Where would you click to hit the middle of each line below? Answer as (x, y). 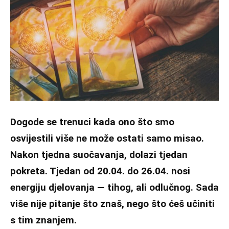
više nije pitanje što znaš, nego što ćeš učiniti (112, 203)
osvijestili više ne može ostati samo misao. (107, 138)
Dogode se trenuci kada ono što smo (92, 122)
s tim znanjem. (43, 220)
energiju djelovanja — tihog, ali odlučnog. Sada (114, 187)
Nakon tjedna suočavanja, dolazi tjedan (99, 154)
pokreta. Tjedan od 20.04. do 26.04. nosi (100, 171)
